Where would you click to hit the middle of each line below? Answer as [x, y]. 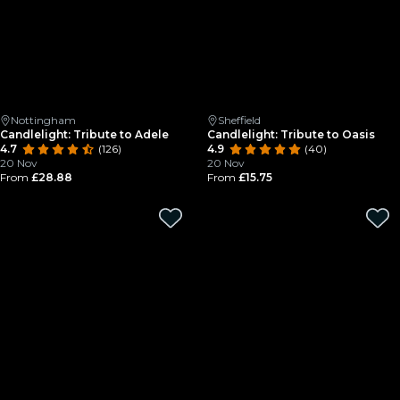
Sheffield [239, 120]
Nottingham [43, 120]
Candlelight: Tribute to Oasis [291, 134]
